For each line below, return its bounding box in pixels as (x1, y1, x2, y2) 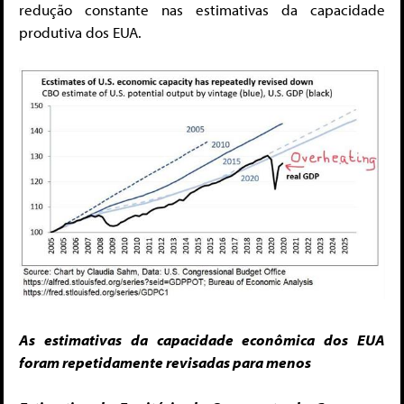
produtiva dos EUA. (19, 22, 142, 41)
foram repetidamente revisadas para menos (19, 352, 311, 372)
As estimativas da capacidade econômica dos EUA (19, 329, 385, 349)
